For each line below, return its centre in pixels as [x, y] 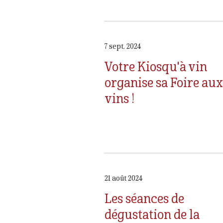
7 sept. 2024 [123, 47]
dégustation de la [152, 214]
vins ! [119, 98]
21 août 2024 [123, 178]
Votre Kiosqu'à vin [156, 66]
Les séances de [144, 198]
